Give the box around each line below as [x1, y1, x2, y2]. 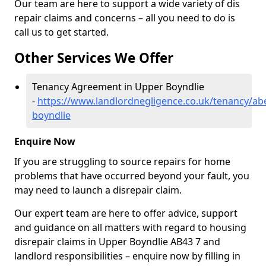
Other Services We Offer [14, 49, 173, 67]
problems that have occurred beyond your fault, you [14, 169, 249, 182]
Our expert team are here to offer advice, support [14, 207, 237, 220]
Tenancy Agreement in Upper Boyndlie [32, 80, 204, 93]
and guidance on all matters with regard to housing [14, 221, 246, 234]
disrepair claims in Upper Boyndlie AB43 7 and [14, 235, 220, 248]
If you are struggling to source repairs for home [14, 155, 230, 168]
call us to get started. [14, 26, 109, 39]
